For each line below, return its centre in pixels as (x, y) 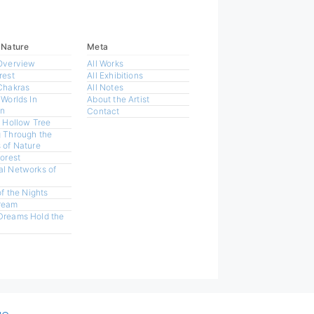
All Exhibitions (115, 76)
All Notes (105, 88)
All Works (105, 64)
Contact (103, 111)
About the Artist (118, 100)
